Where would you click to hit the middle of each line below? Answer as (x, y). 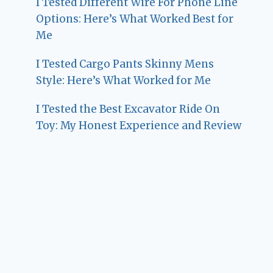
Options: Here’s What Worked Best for (135, 19)
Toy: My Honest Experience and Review (139, 125)
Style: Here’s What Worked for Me (124, 80)
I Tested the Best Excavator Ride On (128, 109)
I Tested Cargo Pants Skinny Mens (125, 64)
